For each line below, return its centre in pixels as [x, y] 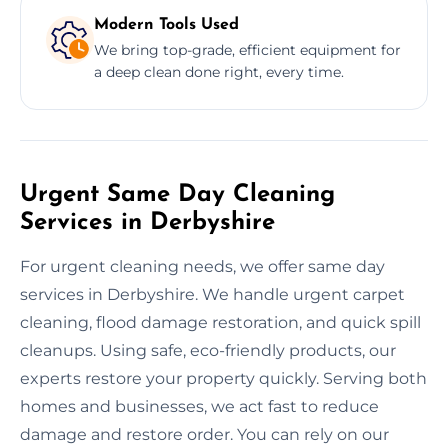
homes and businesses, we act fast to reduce [199, 406]
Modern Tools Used [166, 24]
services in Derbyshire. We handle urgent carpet [212, 294]
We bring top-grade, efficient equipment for [247, 49]
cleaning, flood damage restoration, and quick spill [220, 322]
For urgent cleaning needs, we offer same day [202, 266]
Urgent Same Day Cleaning [177, 194]
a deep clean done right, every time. [219, 71]
